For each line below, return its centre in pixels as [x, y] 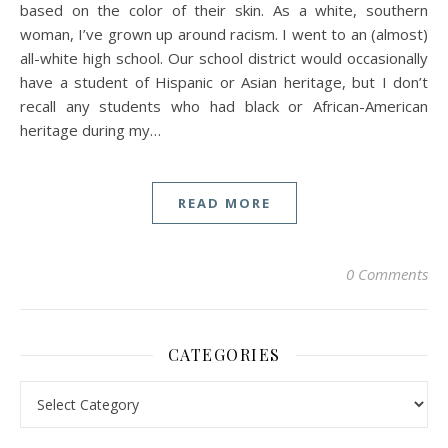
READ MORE [224, 203]
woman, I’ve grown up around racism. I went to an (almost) [224, 34]
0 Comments [387, 274]
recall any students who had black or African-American [224, 106]
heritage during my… [90, 130]
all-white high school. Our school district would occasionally [224, 58]
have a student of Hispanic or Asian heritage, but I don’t [224, 82]
